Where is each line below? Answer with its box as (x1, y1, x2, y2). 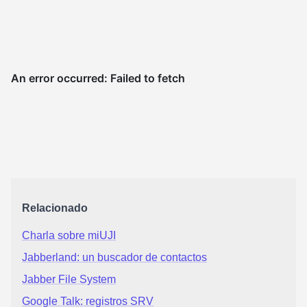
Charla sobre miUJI (22, 230, 116, 241)
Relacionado (22, 202, 88, 214)
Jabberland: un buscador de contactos (22, 251, 207, 263)
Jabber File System (22, 273, 116, 285)
